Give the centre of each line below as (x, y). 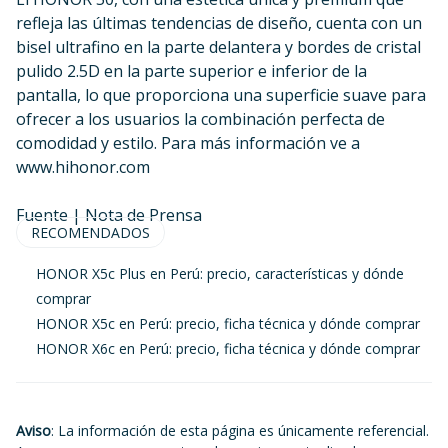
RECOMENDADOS (90, 232)
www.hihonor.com (83, 167)
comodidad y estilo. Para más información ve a (188, 143)
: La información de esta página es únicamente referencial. (240, 430)
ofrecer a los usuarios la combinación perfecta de (200, 119)
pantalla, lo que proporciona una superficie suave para (221, 95)
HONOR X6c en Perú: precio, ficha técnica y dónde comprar (228, 348)
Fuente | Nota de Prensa (109, 215)
